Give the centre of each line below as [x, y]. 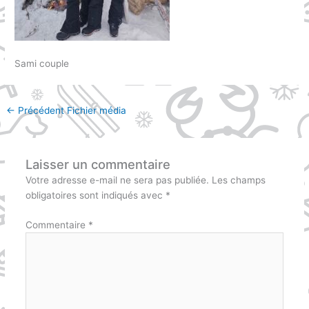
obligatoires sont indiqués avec [95, 196]
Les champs [238, 180]
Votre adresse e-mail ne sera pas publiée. [117, 180]
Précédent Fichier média [71, 110]
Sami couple [42, 63]
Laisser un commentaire [98, 165]
